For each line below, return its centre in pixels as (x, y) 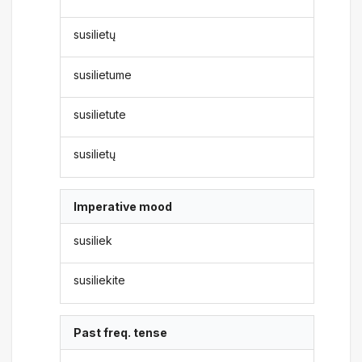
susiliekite (100, 280)
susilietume (103, 74)
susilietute (100, 114)
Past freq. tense (121, 332)
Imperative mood (123, 206)
